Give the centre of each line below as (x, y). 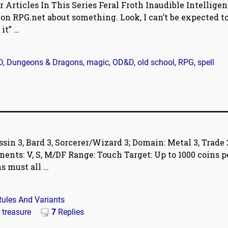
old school (156, 63)
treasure (17, 212)
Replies (70, 212)
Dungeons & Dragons (45, 63)
